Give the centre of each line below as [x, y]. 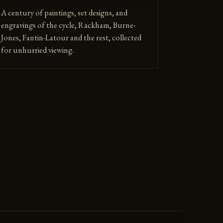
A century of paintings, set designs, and [64, 12]
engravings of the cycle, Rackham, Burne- [68, 25]
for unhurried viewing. [38, 50]
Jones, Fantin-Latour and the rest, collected [71, 37]
